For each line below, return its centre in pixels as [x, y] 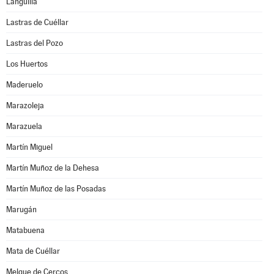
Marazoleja [25, 106]
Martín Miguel [29, 147]
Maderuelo [24, 85]
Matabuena [25, 230]
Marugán [21, 209]
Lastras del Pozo [35, 43]
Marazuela [24, 126]
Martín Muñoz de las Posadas [56, 189]
